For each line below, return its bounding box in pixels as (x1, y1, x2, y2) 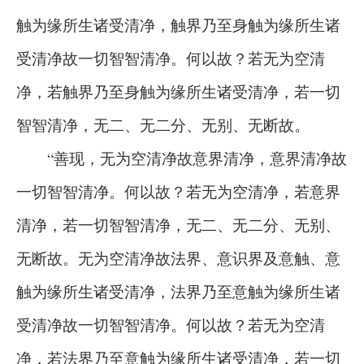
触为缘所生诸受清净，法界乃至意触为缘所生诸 (16, 281, 340, 301)
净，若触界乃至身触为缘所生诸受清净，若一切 (16, 81, 340, 102)
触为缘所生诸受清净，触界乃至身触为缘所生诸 (16, 15, 340, 35)
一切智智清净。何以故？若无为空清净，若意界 (16, 181, 340, 201)
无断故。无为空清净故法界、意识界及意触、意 (16, 248, 340, 268)
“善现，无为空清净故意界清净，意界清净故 (16, 148, 347, 168)
